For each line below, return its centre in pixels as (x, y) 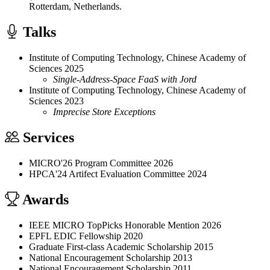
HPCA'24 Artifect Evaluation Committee (107, 174)
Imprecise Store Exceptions (104, 111)
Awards (44, 199)
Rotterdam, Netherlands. (75, 7)
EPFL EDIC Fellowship (75, 236)
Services (47, 137)
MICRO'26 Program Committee (90, 163)
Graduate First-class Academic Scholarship (110, 246)
